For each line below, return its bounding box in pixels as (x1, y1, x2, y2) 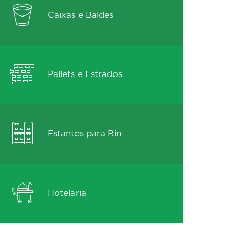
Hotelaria (45, 190, 86, 197)
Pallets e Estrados (45, 71, 122, 79)
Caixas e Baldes (45, 12, 113, 19)
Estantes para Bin (45, 130, 121, 138)
